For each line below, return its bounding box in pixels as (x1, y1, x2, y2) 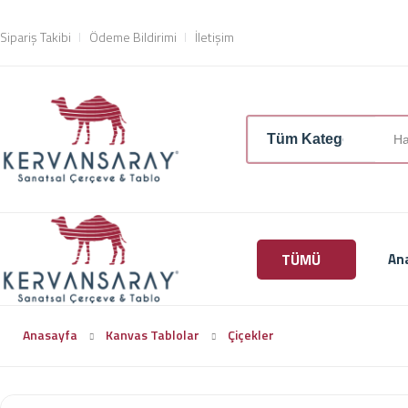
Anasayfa (23, 324, 77, 344)
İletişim (195, 27, 234, 46)
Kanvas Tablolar (106, 324, 199, 344)
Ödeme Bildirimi (89, 27, 177, 46)
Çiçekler (228, 324, 274, 344)
